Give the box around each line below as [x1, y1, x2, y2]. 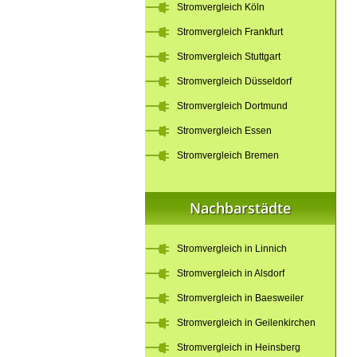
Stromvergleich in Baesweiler [177, 292, 304, 304]
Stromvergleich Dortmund [177, 100, 288, 112]
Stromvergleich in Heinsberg [177, 342, 300, 353]
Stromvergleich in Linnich [177, 243, 287, 254]
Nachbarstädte [190, 198, 291, 218]
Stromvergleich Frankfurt [177, 26, 283, 37]
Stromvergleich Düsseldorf [177, 76, 292, 87]
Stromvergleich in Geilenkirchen [177, 317, 316, 328]
